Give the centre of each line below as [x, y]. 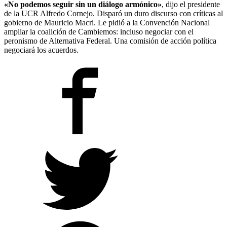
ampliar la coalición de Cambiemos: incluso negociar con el [99, 32]
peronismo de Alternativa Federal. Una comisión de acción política [110, 41]
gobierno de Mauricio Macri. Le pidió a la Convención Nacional [107, 23]
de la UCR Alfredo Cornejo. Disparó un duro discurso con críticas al [113, 14]
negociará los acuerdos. [41, 50]
